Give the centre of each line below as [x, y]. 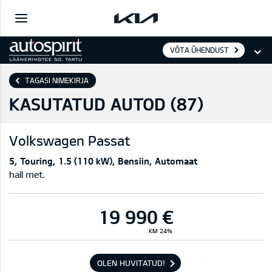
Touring [36, 161]
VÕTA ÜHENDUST [199, 50]
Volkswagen [47, 141]
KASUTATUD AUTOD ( [93, 104]
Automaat [176, 161]
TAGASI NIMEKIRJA [57, 80]
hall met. [27, 175]
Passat [109, 141]
